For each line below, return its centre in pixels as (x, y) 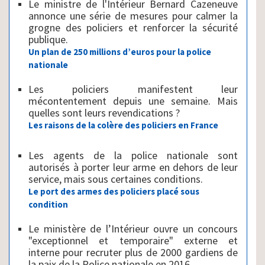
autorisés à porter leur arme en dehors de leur (133, 167)
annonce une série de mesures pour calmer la (133, 15)
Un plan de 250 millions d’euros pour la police (120, 51)
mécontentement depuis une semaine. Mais (133, 101)
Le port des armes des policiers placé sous (114, 191)
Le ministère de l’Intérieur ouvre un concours (133, 228)
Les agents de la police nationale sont (133, 155)
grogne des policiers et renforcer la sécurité (133, 27)
